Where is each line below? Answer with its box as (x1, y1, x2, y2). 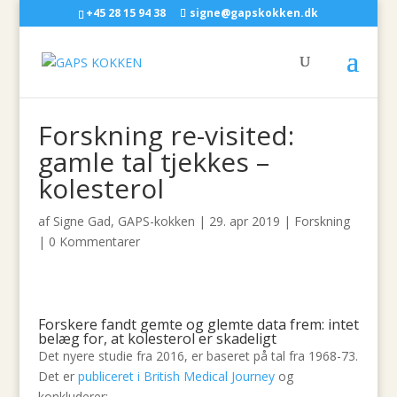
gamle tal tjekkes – (37, 144, 269, 180)
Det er (37, 368, 78, 385)
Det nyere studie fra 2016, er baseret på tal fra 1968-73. (37, 347, 358, 364)
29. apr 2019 (208, 213, 280, 230)
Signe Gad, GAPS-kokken (52, 213, 195, 230)
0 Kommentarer (48, 233, 140, 250)
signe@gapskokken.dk (190, 5, 319, 20)
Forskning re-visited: (37, 117, 294, 153)
